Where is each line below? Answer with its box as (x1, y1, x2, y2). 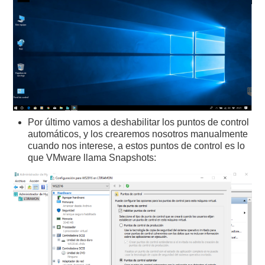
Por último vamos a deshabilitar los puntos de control (28, 117, 250, 127)
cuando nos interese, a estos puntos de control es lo (28, 140, 245, 151)
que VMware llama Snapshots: (28, 152, 157, 163)
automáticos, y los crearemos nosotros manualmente (28, 128, 248, 139)
